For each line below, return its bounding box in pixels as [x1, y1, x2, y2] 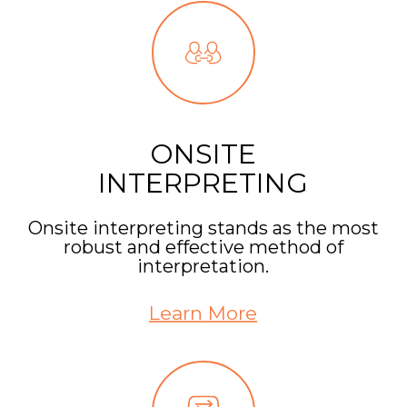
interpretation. [137, 255, 270, 278]
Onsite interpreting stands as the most [27, 217, 379, 240]
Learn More [149, 302, 258, 325]
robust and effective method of [63, 236, 343, 259]
